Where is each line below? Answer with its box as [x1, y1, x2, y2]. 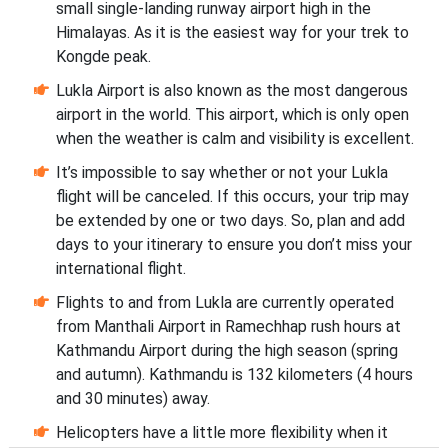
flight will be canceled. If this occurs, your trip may [55, 187, 409, 207]
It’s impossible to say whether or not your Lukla [55, 163, 388, 183]
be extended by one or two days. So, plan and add [55, 211, 405, 231]
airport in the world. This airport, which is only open [55, 105, 409, 125]
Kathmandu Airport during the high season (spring [55, 341, 398, 361]
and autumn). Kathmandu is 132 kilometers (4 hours [55, 365, 413, 385]
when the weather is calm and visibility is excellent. [55, 129, 414, 149]
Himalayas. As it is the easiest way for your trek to [55, 23, 409, 43]
